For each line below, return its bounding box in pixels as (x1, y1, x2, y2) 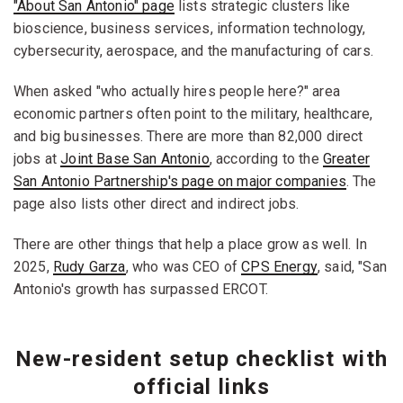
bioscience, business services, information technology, (13, 19, 366, 37)
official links (132, 373, 271, 399)
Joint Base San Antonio (60, 149, 210, 167)
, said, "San (317, 257, 387, 275)
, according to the (209, 149, 323, 167)
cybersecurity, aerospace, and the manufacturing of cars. (13, 41, 373, 59)
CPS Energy (241, 257, 318, 275)
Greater (322, 149, 370, 167)
